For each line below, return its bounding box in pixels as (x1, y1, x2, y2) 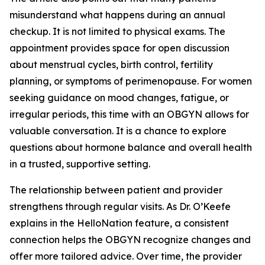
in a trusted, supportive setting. (9, 158, 150, 170)
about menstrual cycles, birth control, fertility (9, 59, 213, 70)
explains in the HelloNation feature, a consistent (9, 217, 229, 229)
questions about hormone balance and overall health (9, 141, 252, 153)
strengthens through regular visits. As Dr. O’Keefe (9, 201, 231, 212)
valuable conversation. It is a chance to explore (9, 125, 227, 137)
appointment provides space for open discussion (9, 42, 230, 54)
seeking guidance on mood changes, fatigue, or (9, 92, 229, 104)
